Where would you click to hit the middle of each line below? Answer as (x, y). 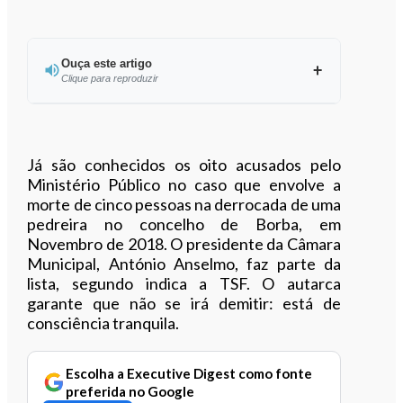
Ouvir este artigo (194, 127)
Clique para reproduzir (109, 78)
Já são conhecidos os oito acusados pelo (184, 164)
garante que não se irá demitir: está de (184, 303)
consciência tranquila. (103, 322)
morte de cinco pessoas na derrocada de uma (184, 204)
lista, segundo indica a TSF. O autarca (184, 283)
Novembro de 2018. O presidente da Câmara (184, 243)
